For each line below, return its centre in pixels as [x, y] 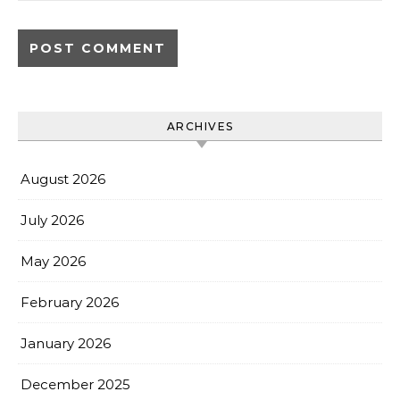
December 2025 [75, 385]
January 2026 [66, 344]
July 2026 [52, 221]
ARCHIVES [200, 127]
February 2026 [70, 303]
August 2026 [63, 179]
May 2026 [53, 262]
